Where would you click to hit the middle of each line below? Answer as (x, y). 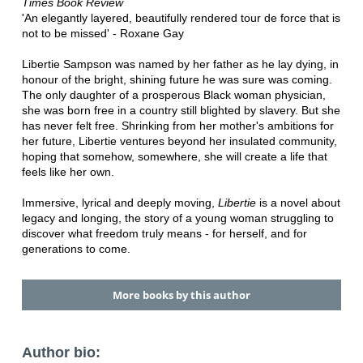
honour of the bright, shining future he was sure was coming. (177, 79)
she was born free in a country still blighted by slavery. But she (181, 110)
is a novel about (298, 202)
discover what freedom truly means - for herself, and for (164, 233)
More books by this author (181, 295)
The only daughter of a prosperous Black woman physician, (173, 94)
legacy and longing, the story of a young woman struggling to (177, 218)
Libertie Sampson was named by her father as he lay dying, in (180, 64)
